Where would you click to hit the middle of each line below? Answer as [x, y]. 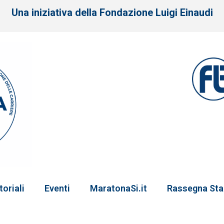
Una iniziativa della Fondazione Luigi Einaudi [112, 12]
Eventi [57, 188]
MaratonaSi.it [118, 188]
